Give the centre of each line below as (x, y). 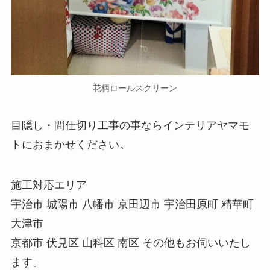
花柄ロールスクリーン (135, 88)
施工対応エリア (49, 185)
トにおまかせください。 (70, 144)
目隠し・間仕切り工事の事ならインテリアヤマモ (130, 125)
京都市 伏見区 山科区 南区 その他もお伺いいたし (130, 243)
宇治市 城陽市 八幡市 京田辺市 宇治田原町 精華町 (132, 205)
